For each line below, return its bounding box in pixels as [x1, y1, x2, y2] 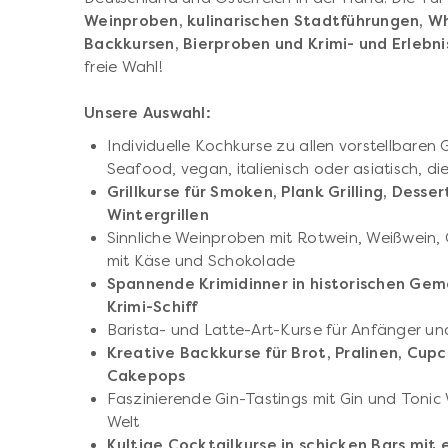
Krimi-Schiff [106, 297, 198, 316]
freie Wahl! [84, 57, 172, 76]
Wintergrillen [106, 205, 209, 224]
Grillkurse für [106, 182, 211, 201]
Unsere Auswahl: [84, 103, 211, 122]
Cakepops [106, 366, 186, 385]
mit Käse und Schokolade [106, 251, 296, 270]
